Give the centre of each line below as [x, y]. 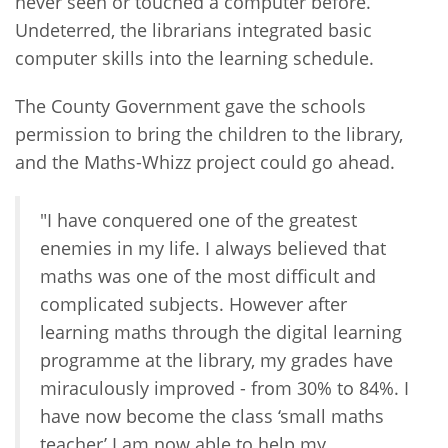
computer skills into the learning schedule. [194, 57]
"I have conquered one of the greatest [198, 219]
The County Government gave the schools [190, 105]
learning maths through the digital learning [221, 331]
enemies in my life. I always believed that [213, 247]
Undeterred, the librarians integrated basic [193, 29]
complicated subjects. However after [193, 303]
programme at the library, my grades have [216, 359]
